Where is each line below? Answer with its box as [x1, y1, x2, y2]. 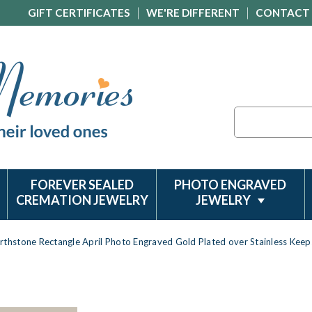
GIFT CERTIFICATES [28, 6, 130, 19]
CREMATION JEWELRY [15, 192, 148, 208]
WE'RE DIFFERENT [146, 6, 240, 19]
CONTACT [256, 6, 310, 19]
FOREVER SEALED [30, 177, 134, 192]
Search [234, 108, 264, 120]
